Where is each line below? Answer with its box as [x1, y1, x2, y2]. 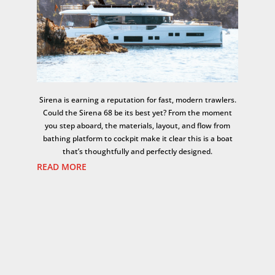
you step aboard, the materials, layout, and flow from [45, 120, 230, 131]
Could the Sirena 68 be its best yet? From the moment [43, 107, 232, 118]
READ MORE [37, 161, 87, 173]
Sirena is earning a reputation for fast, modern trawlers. [39, 95, 236, 106]
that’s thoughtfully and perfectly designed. [63, 146, 212, 157]
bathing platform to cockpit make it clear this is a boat [42, 133, 233, 144]
